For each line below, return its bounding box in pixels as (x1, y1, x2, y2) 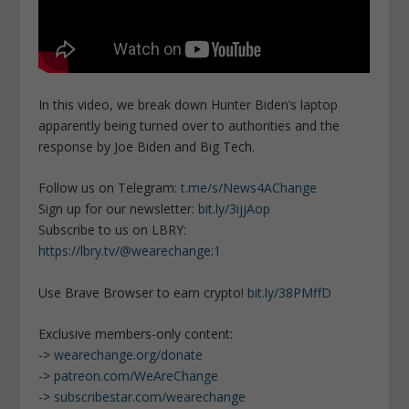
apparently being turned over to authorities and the (38, 116, 341, 134)
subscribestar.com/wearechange (54, 388, 246, 406)
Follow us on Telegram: (38, 179, 182, 197)
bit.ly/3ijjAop (198, 200, 271, 218)
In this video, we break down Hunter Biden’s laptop (38, 95, 339, 113)
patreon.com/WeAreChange (54, 367, 219, 385)
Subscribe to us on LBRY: (38, 221, 187, 239)
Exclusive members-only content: (38, 325, 234, 343)
